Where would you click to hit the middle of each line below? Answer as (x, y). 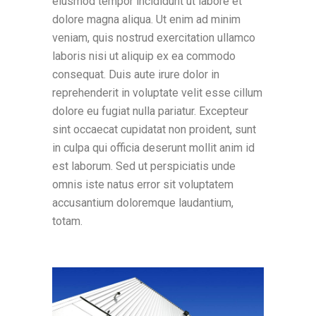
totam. (67, 221)
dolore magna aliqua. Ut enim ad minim (146, 20)
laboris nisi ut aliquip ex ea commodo (144, 56)
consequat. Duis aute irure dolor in (136, 75)
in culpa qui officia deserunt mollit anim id (153, 148)
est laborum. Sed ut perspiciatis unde (144, 166)
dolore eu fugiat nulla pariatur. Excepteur (150, 111)
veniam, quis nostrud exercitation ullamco (154, 38)
